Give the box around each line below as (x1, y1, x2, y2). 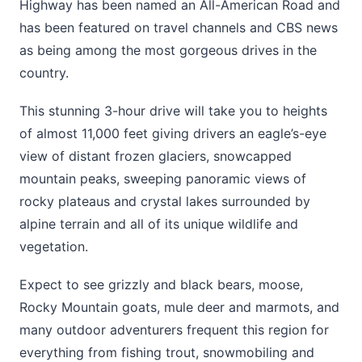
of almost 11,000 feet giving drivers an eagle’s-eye (19, 125, 326, 142)
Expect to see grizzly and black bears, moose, (19, 276, 303, 293)
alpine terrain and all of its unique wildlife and (19, 216, 298, 233)
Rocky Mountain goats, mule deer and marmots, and (19, 299, 339, 316)
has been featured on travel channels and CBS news (19, 19, 338, 36)
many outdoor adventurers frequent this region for (19, 322, 329, 339)
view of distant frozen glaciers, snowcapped (19, 148, 292, 165)
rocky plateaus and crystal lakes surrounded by (19, 193, 310, 210)
